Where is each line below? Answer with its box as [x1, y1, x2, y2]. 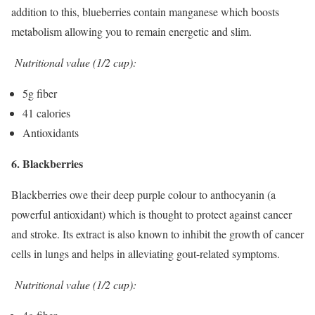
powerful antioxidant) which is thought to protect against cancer [11, 206, 292, 221]
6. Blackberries [11, 155, 83, 172]
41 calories [22, 105, 70, 120]
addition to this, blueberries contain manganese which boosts [11, 4, 279, 19]
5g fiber [22, 85, 57, 101]
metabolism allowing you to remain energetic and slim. [11, 23, 252, 39]
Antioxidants [22, 124, 79, 140]
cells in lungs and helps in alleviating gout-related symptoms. [11, 245, 280, 261]
